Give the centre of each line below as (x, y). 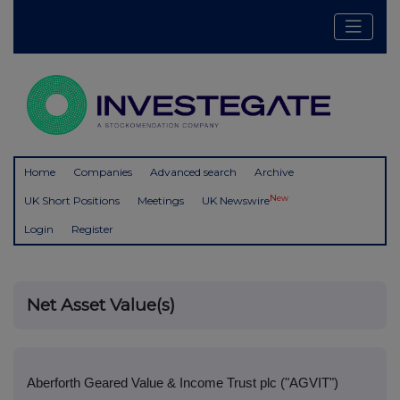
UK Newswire (236, 201)
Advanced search (193, 172)
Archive (274, 172)
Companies (103, 172)
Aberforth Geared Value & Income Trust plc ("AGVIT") (183, 383)
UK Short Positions (72, 201)
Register (92, 229)
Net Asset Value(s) (101, 305)
